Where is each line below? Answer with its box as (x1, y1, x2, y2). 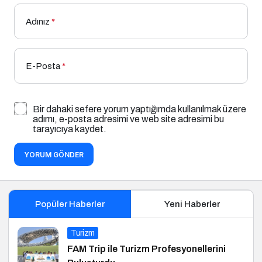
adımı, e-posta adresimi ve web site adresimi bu (33, 114, 224, 125)
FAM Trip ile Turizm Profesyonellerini (67, 244, 226, 254)
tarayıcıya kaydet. (33, 124, 106, 135)
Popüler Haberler (35, 199, 105, 209)
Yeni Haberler (164, 199, 220, 209)
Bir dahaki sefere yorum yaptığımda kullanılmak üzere (33, 104, 246, 115)
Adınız (26, 17, 50, 27)
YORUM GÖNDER (24, 150, 84, 160)
